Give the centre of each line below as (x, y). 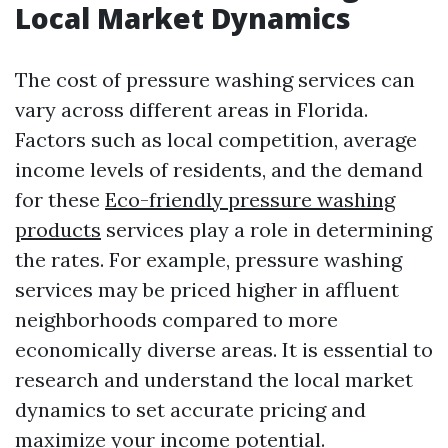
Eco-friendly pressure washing (250, 199)
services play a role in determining (266, 229)
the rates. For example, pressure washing (208, 259)
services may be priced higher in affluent (207, 289)
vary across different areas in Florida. (191, 109)
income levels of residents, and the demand (219, 169)
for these (60, 199)
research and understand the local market (214, 379)
